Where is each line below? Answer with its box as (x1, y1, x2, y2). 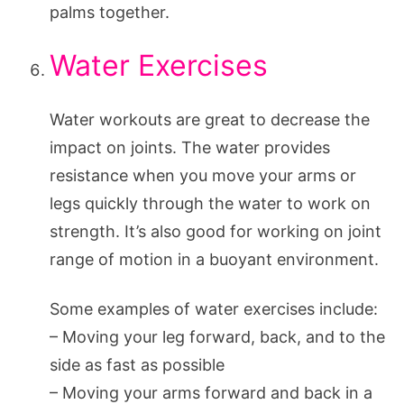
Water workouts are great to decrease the (50, 110, 370, 130)
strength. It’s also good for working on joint (50, 222, 381, 242)
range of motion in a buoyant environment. (50, 250, 379, 270)
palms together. (50, 3, 170, 23)
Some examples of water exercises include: (50, 299, 378, 319)
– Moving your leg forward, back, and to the (50, 327, 385, 347)
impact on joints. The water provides (50, 138, 330, 158)
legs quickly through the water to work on (50, 194, 371, 214)
